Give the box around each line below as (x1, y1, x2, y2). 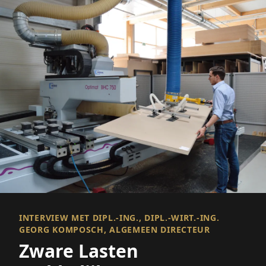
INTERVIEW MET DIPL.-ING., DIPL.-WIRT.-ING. (19, 212, 220, 224)
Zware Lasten (19, 239, 138, 264)
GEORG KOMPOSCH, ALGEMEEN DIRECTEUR (19, 224, 210, 236)
